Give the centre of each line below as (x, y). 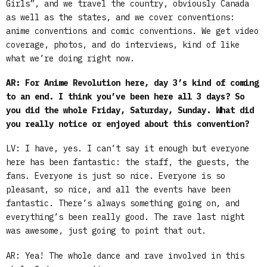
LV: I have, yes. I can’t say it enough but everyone (128, 149)
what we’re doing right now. (70, 58)
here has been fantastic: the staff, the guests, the (128, 162)
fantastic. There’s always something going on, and (123, 204)
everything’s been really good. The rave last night (125, 217)
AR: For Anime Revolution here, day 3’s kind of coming (132, 83)
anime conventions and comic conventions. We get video (132, 31)
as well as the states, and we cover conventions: (120, 17)
